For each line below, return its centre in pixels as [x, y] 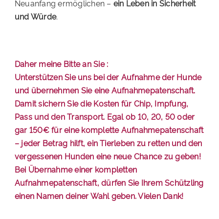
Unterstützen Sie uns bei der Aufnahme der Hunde [108, 77]
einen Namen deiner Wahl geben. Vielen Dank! [99, 196]
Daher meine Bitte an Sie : [61, 64]
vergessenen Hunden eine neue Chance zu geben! [108, 156]
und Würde [35, 16]
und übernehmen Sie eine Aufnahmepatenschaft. [105, 90]
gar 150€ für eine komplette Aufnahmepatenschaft [109, 130]
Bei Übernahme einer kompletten [76, 169]
